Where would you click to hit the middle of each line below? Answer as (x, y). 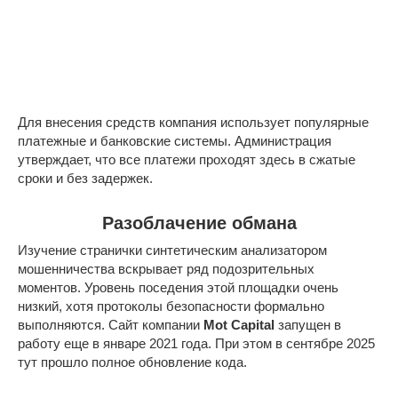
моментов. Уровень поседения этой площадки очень (178, 288)
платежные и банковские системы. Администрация (175, 141)
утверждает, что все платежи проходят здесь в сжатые (187, 160)
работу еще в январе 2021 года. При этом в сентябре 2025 (196, 344)
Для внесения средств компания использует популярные (193, 123)
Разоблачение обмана (199, 223)
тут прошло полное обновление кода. (132, 362)
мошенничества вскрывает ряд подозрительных (166, 269)
